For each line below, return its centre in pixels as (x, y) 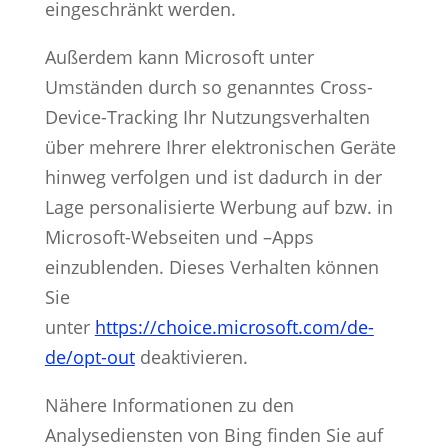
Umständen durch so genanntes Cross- (208, 86)
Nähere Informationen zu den (169, 404)
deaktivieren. (191, 356)
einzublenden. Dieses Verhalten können (211, 266)
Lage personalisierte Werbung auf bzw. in (218, 206)
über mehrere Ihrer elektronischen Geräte (220, 146)
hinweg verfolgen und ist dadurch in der (213, 176)
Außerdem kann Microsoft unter (179, 56)
